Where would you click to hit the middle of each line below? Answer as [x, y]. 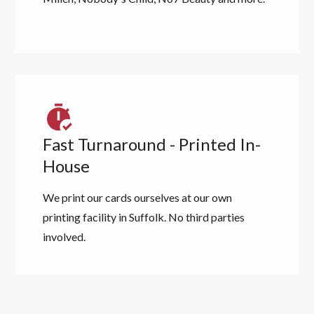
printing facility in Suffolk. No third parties [143, 217]
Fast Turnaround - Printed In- [151, 144]
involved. [64, 237]
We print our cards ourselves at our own [137, 197]
